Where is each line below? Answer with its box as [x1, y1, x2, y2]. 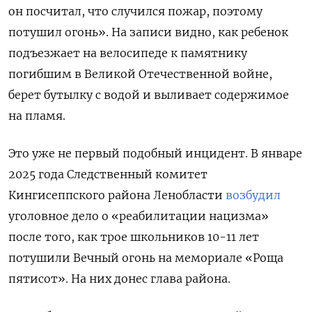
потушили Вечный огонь [8, 250, 158, 265]
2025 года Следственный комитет [8, 166, 208, 181]
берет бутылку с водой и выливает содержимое [8, 87, 289, 102]
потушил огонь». [8, 24, 111, 39]
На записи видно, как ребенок [111, 24, 288, 39]
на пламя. [8, 108, 65, 123]
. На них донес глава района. [65, 271, 233, 286]
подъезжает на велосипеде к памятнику [8, 45, 247, 60]
